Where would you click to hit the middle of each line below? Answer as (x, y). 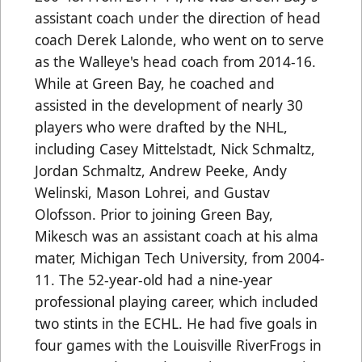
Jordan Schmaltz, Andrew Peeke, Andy (161, 170)
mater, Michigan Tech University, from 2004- (180, 257)
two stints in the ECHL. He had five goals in (176, 323)
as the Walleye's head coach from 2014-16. (175, 61)
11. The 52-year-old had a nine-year (154, 279)
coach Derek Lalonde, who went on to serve (179, 39)
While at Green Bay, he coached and (155, 83)
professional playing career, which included (177, 301)
